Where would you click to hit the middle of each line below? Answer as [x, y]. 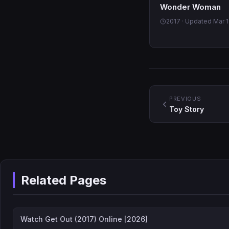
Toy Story [187, 109]
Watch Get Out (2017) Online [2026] [84, 219]
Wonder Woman [190, 7]
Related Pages [64, 180]
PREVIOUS [185, 99]
